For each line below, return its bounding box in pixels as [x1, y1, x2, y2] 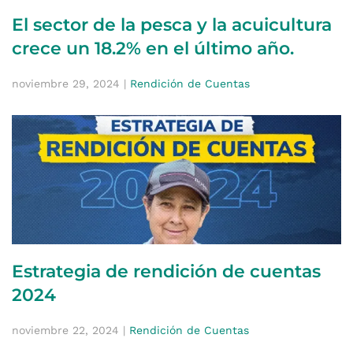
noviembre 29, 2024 [12, 76, 120, 90]
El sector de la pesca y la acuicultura [12, 13, 332, 35]
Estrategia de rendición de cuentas [12, 260, 321, 282]
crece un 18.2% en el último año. [12, 37, 294, 59]
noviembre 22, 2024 [12, 323, 119, 336]
